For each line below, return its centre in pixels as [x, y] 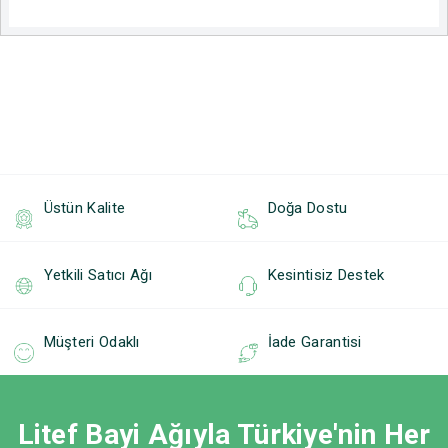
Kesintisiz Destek [326, 274]
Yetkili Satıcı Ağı [97, 274]
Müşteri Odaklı [91, 341]
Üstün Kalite [84, 207]
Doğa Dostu [307, 207]
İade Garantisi [314, 341]
